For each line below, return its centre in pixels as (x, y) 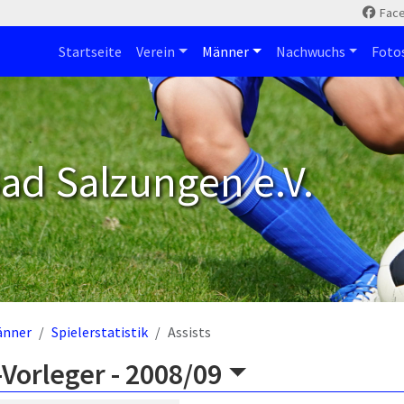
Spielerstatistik (100, 332)
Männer (225, 51)
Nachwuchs (310, 51)
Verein (156, 51)
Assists (189, 332)
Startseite (91, 51)
